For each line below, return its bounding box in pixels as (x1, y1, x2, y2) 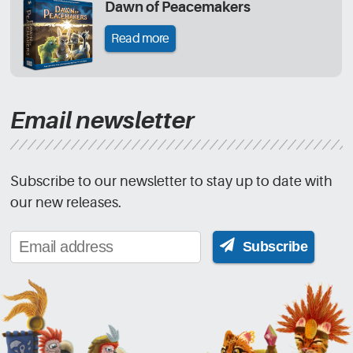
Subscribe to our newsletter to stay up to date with (10, 173, 333, 190)
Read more (111, 32, 169, 46)
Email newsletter (10, 107, 195, 135)
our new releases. (10, 195, 122, 211)
